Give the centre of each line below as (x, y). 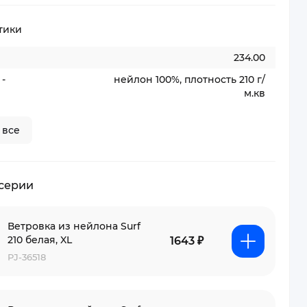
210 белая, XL (39, 240)
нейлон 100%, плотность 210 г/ (189, 79)
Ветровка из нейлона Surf (74, 226)
